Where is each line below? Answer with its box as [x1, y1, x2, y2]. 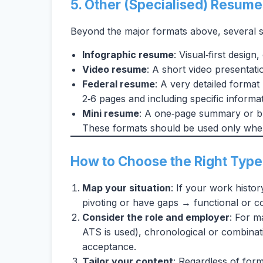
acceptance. [82, 241, 139, 252]
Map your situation [82, 182, 171, 194]
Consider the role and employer [82, 211, 230, 223]
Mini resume [82, 107, 139, 119]
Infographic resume [82, 49, 174, 60]
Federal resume [82, 78, 155, 90]
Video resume [82, 63, 147, 75]
